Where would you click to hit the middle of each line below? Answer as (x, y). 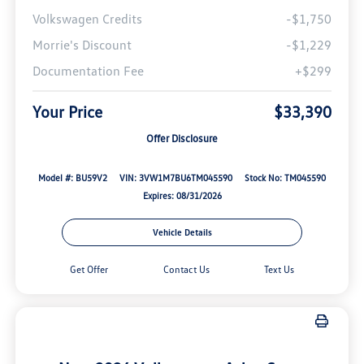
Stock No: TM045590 (285, 177)
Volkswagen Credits (87, 18)
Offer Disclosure (182, 138)
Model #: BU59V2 (73, 177)
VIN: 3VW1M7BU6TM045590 (175, 177)
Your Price (67, 111)
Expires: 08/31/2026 (182, 195)
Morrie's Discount (82, 44)
